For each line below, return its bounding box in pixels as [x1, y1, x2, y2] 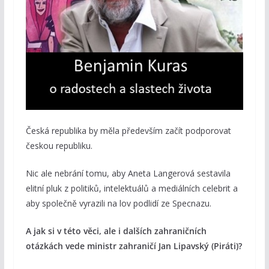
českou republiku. [25, 140, 92, 152]
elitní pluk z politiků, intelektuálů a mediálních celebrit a [25, 183, 238, 195]
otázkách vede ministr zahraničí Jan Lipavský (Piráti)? [25, 240, 242, 252]
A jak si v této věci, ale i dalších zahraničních [25, 225, 207, 237]
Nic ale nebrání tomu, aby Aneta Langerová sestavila [25, 168, 231, 180]
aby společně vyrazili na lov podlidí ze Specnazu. [25, 198, 211, 210]
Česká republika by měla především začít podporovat [25, 125, 231, 137]
